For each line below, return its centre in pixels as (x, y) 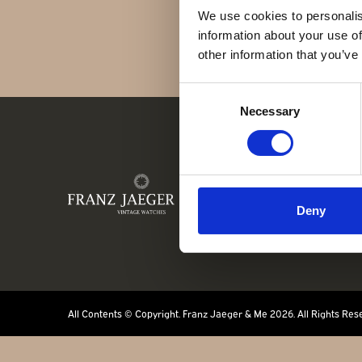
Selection (203, 112)
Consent (201, 92)
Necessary (270, 111)
